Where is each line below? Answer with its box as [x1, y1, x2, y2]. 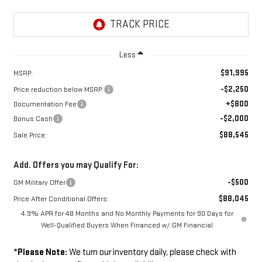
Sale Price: [13, 130, 47, 140]
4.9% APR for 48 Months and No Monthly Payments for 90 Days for [20, 208, 233, 218]
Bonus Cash [13, 113, 53, 123]
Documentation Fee [13, 99, 77, 109]
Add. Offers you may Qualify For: [13, 159, 139, 171]
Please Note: [17, 246, 67, 258]
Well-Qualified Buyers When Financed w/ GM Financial [41, 220, 213, 230]
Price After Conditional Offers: [13, 194, 109, 204]
